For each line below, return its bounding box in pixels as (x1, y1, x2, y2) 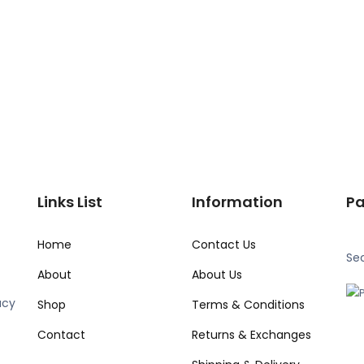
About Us (192, 266, 242, 283)
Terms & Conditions (192, 296, 305, 313)
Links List (37, 191, 102, 212)
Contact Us (192, 236, 256, 253)
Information (192, 191, 283, 212)
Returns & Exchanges (192, 326, 311, 343)
